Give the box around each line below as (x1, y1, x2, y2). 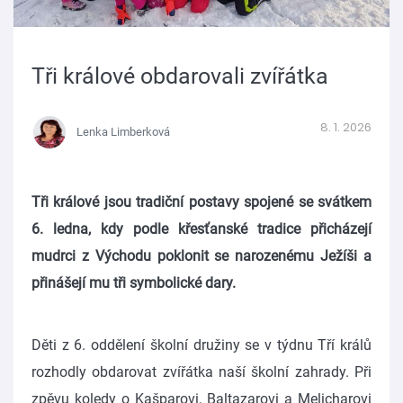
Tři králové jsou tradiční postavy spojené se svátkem (31, 193, 372, 210)
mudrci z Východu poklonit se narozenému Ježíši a (31, 246, 372, 264)
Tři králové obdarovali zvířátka (31, 62, 328, 89)
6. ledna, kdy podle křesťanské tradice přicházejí (31, 219, 372, 237)
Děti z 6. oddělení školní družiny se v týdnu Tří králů (31, 336, 372, 354)
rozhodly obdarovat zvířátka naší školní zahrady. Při (31, 363, 372, 381)
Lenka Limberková (76, 124, 170, 139)
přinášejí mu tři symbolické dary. (31, 273, 236, 291)
